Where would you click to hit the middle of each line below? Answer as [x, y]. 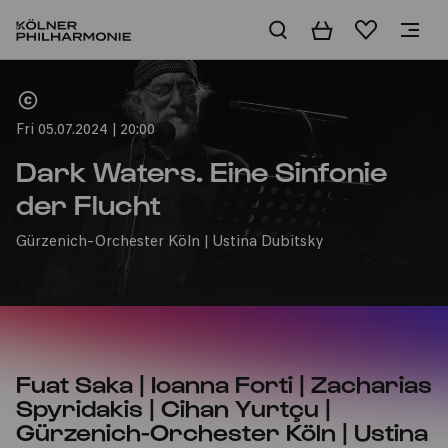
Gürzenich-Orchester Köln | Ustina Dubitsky [169, 242]
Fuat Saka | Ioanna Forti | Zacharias [224, 383]
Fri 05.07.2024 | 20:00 [85, 130]
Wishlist [384, 30]
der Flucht [88, 203]
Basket [336, 30]
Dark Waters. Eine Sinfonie [201, 170]
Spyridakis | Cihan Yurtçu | [173, 407]
